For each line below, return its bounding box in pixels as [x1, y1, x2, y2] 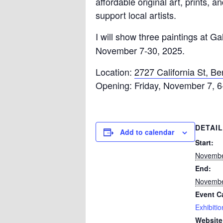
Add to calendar [120, 126, 174, 137]
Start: [195, 137, 214, 147]
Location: [96, 65, 134, 78]
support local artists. [96, 8, 176, 21]
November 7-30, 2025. [96, 43, 185, 57]
